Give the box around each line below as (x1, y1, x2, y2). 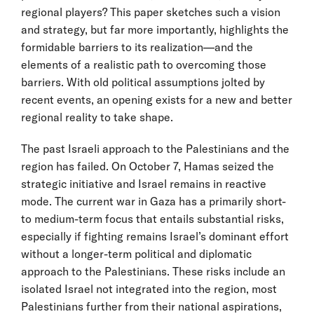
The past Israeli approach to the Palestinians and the (21, 141, 289, 156)
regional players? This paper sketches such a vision (21, 4, 280, 19)
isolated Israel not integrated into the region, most (21, 281, 277, 296)
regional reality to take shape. (21, 109, 173, 124)
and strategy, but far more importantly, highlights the (21, 22, 289, 36)
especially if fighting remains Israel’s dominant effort (21, 228, 289, 243)
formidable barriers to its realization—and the (21, 39, 253, 54)
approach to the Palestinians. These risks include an (21, 264, 285, 278)
